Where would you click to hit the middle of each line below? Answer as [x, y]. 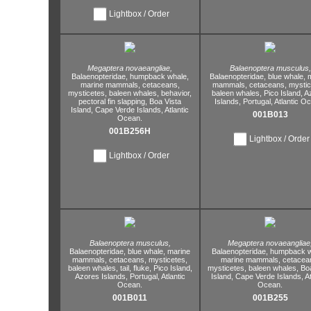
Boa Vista [164, 101]
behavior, [176, 93]
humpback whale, [158, 76]
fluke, [141, 268]
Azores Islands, [101, 276]
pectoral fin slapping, [113, 101]
